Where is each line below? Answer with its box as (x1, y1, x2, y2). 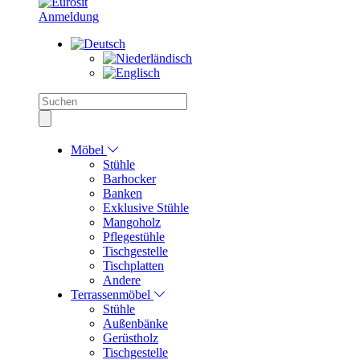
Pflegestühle (103, 230, 165, 244)
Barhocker (103, 172, 156, 186)
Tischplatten (103, 259, 164, 273)
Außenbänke (103, 317, 168, 331)
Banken (103, 186, 142, 201)
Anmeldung (39, 10, 99, 24)
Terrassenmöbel (71, 288, 153, 302)
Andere (103, 273, 141, 288)
